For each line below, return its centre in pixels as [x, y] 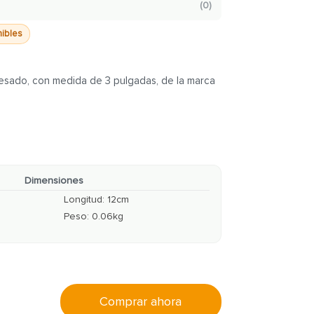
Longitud [83, 199]
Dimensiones [54, 180]
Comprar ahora [141, 301]
